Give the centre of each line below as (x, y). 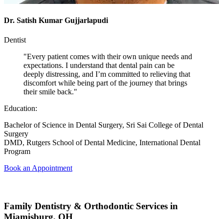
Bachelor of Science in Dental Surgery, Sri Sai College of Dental (104, 125)
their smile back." (50, 91)
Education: (21, 108)
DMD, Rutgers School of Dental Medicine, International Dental (102, 142)
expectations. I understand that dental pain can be (99, 65)
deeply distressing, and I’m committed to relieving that (107, 74)
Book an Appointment (38, 168)
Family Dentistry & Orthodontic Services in (91, 206)
